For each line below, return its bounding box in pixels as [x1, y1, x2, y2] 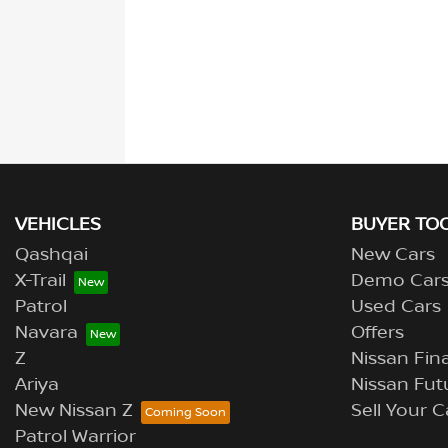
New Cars [351, 243, 435, 266]
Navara [15, 321, 78, 344]
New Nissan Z [15, 399, 133, 422]
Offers [351, 321, 404, 344]
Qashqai [15, 243, 88, 266]
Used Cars [351, 295, 441, 318]
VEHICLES [15, 213, 101, 236]
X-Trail [15, 269, 66, 292]
